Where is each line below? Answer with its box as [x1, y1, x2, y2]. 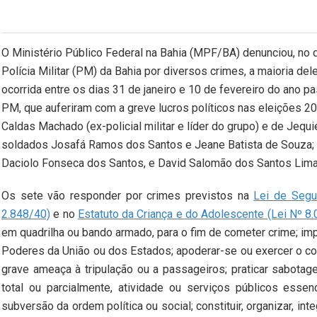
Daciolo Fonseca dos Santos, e [1, 156, 155, 171]
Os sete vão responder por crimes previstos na [1, 189, 254, 203]
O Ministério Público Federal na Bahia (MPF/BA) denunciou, [1, 46, 298, 60]
